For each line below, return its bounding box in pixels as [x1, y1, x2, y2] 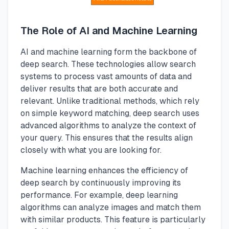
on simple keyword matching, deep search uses [20, 108, 199, 118]
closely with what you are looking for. [20, 145, 162, 155]
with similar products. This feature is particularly [20, 214, 205, 224]
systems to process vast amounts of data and [20, 71, 192, 81]
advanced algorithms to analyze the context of [20, 120, 196, 130]
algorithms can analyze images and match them [20, 202, 201, 212]
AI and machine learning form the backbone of [20, 47, 197, 57]
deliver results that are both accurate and [20, 83, 178, 94]
